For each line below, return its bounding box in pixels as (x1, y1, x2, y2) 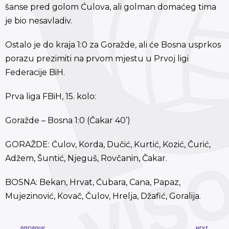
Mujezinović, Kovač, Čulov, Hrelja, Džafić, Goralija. (5, 191, 201, 201)
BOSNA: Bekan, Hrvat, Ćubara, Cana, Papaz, (5, 177, 180, 187)
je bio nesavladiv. (5, 15, 72, 26)
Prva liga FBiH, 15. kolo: (5, 91, 96, 101)
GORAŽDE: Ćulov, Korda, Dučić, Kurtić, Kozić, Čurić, (5, 139, 211, 149)
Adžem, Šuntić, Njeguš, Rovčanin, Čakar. (5, 153, 167, 163)
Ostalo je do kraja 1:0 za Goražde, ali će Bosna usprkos (5, 39, 221, 50)
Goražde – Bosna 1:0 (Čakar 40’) (5, 115, 130, 125)
